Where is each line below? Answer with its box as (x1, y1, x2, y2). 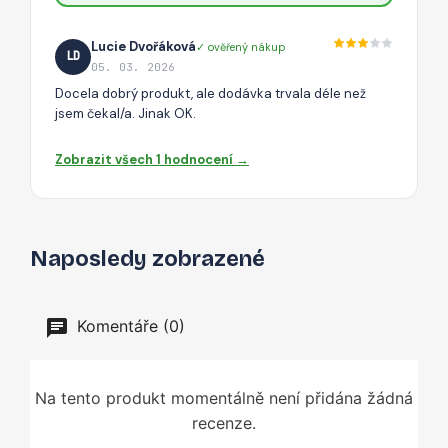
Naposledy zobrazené (30, 246, 265, 273)
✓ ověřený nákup (196, 39, 286, 54)
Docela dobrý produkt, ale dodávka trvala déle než (55, 85, 366, 103)
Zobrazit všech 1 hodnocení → (55, 151, 249, 169)
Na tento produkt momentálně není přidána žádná (35, 388, 413, 409)
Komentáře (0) (72, 316, 185, 337)
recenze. (192, 413, 256, 434)
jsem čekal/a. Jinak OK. (55, 105, 196, 123)
